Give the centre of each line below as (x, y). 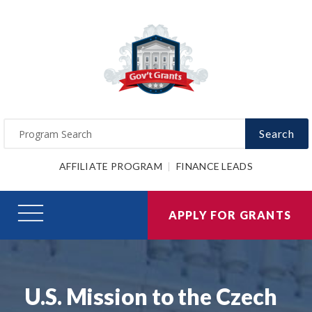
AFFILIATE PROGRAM (111, 166)
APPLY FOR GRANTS (229, 214)
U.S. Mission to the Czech (151, 296)
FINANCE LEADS (214, 166)
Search (277, 133)
